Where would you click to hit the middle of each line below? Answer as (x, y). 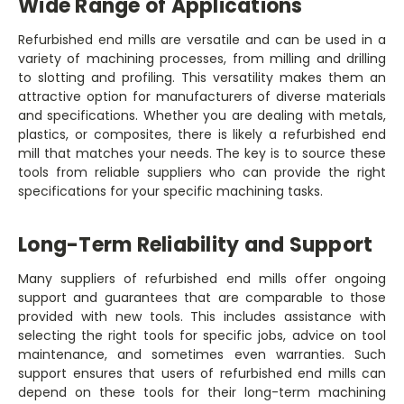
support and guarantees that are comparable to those (202, 298)
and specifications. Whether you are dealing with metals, (202, 116)
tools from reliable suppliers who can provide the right (202, 173)
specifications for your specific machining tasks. (170, 192)
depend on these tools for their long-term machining (202, 393)
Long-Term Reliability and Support (196, 245)
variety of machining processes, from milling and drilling (202, 59)
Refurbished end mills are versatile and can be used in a (202, 40)
